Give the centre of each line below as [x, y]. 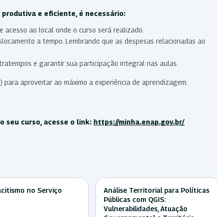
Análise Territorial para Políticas [156, 190]
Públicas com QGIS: [135, 199]
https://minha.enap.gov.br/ [139, 122]
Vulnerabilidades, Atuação [146, 208]
